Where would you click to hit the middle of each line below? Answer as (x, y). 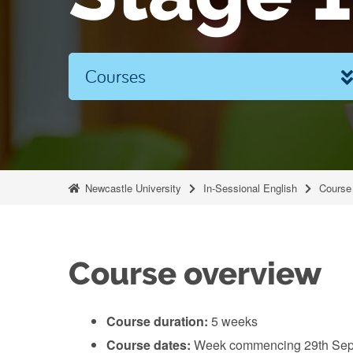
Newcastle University (132, 188)
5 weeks (233, 321)
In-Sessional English (250, 188)
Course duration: (157, 321)
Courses (115, 76)
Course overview (195, 274)
